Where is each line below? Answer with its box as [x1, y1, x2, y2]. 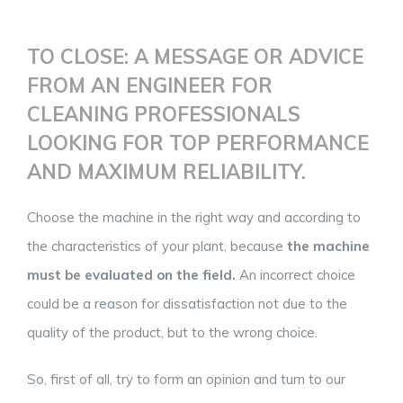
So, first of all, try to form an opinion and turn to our [27, 370, 345, 388]
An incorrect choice [236, 265, 355, 283]
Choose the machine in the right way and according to [27, 208, 361, 226]
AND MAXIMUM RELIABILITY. [27, 159, 306, 185]
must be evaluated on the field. [27, 265, 236, 283]
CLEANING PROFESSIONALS [27, 102, 300, 128]
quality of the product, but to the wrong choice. [27, 323, 318, 341]
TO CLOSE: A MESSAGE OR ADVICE [27, 44, 363, 70]
